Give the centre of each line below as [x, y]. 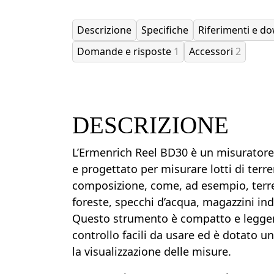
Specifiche [165, 30]
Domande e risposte [125, 51]
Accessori [212, 51]
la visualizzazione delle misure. [152, 251]
